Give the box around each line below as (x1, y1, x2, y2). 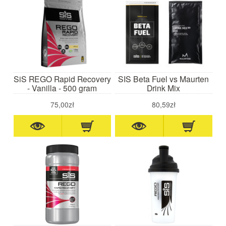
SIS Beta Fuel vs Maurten (118, 73, 209, 84)
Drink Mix (147, 82, 181, 93)
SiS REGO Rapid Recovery (13, 73, 111, 84)
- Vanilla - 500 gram (27, 82, 97, 93)
